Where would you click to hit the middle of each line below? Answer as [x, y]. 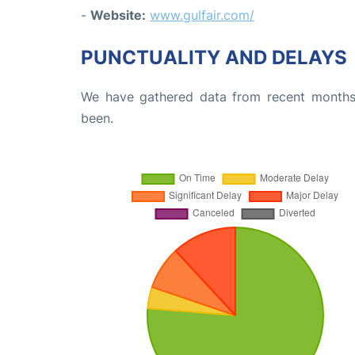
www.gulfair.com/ [202, 15]
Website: [118, 15]
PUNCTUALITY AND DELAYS [214, 58]
